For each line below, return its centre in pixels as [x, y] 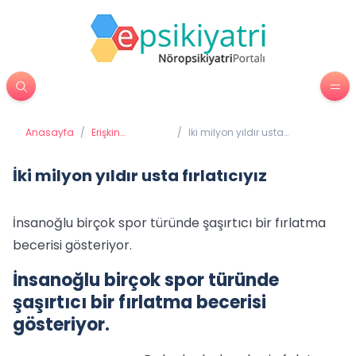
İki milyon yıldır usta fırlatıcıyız [140, 176]
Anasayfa [50, 132]
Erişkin [106, 132]
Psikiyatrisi [116, 145]
